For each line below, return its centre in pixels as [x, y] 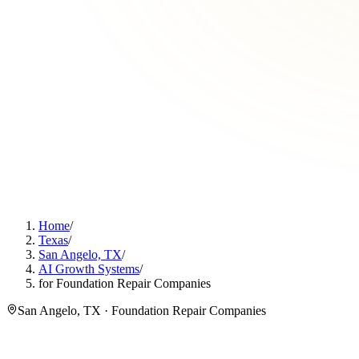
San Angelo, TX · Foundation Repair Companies [142, 311]
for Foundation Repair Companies [125, 283]
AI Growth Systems [89, 269]
